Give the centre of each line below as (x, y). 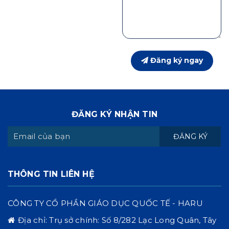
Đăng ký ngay (176, 61)
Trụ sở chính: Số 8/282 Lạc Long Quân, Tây (133, 220)
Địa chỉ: (34, 220)
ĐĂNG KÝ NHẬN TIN (114, 114)
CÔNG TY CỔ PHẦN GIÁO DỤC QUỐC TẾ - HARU (105, 203)
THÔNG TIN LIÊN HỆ (51, 174)
